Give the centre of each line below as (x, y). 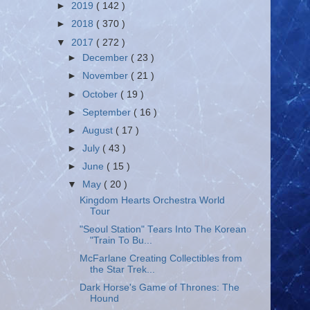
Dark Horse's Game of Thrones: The (159, 288)
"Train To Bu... (121, 240)
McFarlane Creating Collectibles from (161, 259)
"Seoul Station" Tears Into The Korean (163, 229)
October (102, 94)
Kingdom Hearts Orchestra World (152, 200)
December (107, 58)
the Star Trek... (122, 270)
